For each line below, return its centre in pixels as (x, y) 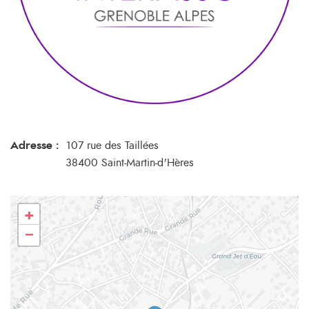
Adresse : (34, 145)
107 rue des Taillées (112, 145)
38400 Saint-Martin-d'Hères (130, 162)
